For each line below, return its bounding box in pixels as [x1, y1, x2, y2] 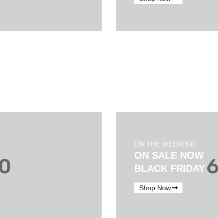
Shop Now [139, 183, 171, 192]
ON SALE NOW [134, 150, 204, 161]
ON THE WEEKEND [134, 140, 196, 148]
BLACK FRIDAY [134, 163, 205, 174]
